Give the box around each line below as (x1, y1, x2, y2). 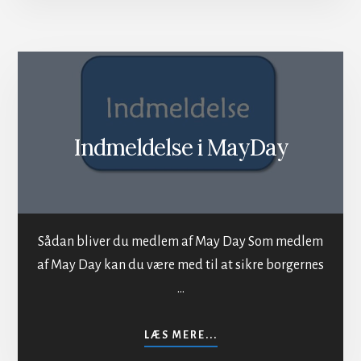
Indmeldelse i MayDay (73, 133, 288, 163)
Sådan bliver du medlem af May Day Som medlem (38, 234, 323, 249)
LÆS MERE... (143, 329, 218, 341)
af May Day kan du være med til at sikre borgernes (37, 257, 324, 272)
